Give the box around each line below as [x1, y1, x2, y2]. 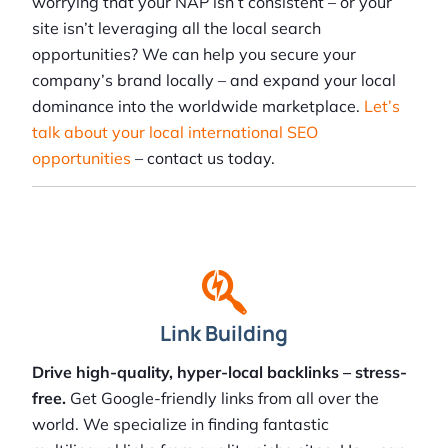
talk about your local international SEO [32, 122, 318, 143]
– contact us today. [135, 148, 275, 169]
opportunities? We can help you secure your [32, 44, 356, 65]
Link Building [160, 319, 288, 348]
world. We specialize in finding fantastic [32, 414, 329, 435]
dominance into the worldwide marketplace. [32, 96, 364, 117]
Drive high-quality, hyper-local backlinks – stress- [32, 362, 407, 383]
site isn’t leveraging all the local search [32, 18, 321, 39]
